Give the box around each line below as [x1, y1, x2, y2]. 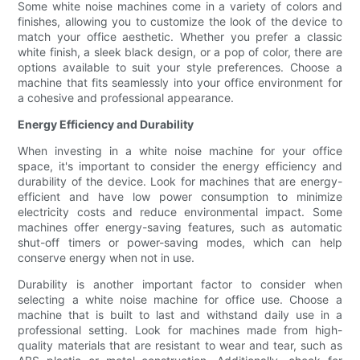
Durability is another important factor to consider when [18, 277, 342, 292]
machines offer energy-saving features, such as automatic [18, 220, 342, 235]
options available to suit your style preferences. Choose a [18, 60, 342, 75]
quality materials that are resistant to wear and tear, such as [18, 338, 342, 353]
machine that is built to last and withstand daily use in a [18, 308, 342, 322]
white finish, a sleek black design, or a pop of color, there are [18, 45, 342, 59]
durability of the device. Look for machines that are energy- [18, 174, 342, 189]
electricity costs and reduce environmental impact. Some [18, 205, 342, 219]
